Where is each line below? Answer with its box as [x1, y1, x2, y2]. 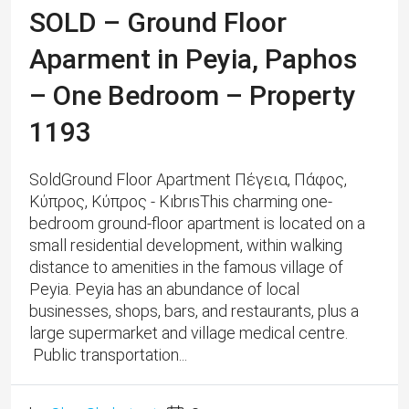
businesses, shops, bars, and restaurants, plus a [29, 301, 359, 321]
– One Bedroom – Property [29, 79, 356, 112]
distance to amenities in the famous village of [29, 257, 343, 278]
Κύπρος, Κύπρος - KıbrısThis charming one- [29, 192, 332, 212]
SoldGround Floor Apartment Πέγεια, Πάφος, [29, 170, 347, 190]
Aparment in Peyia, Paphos [29, 43, 357, 76]
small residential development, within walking [29, 236, 342, 256]
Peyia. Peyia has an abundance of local [29, 279, 299, 299]
